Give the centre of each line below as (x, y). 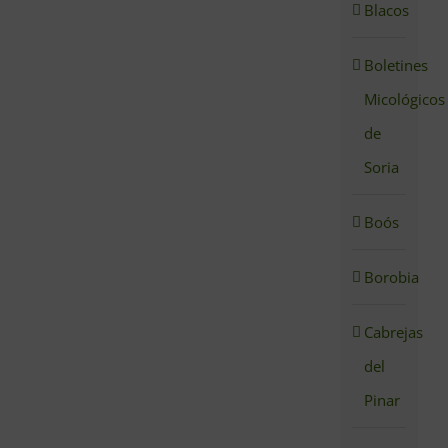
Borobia (392, 277)
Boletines (396, 65)
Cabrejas (394, 332)
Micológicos (405, 99)
